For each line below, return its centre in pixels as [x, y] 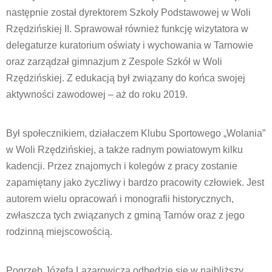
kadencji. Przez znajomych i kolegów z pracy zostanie [122, 166]
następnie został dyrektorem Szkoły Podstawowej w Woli [128, 12]
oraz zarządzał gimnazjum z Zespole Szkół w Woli [114, 62]
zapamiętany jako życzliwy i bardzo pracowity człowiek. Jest [135, 182]
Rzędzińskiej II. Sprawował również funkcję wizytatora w [127, 29]
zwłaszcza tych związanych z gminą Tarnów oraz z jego [125, 215]
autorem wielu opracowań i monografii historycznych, [120, 199]
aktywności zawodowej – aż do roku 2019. [97, 94]
